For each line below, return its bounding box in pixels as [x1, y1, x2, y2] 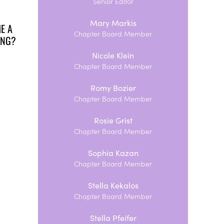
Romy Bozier [90, 82, 136, 93]
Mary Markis [89, 17, 136, 28]
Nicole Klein [92, 49, 134, 61]
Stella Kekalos [87, 179, 138, 191]
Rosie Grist [93, 114, 132, 126]
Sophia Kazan [87, 147, 138, 158]
